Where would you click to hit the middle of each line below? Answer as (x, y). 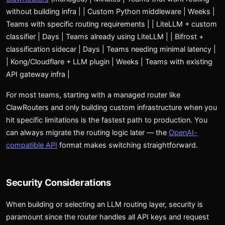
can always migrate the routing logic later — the (87, 132)
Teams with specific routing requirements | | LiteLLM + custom (111, 24)
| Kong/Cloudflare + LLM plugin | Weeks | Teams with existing (109, 62)
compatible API (32, 145)
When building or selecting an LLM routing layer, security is (104, 204)
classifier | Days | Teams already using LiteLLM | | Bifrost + (105, 36)
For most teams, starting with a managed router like (93, 95)
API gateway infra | (38, 74)
